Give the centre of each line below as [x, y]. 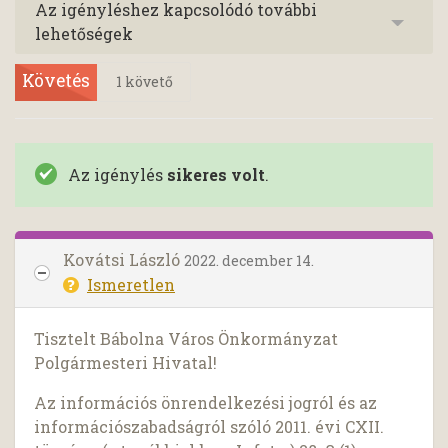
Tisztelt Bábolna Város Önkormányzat [186, 339]
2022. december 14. [249, 261]
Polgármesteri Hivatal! [126, 363]
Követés [56, 80]
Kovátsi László [123, 260]
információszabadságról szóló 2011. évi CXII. [209, 427]
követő [147, 82]
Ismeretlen [131, 285]
